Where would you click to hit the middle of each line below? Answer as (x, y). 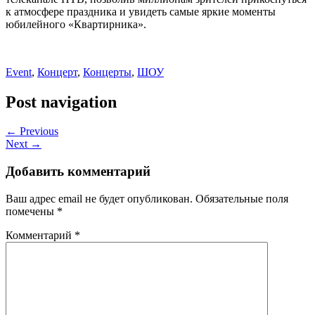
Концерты (107, 72)
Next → (24, 144)
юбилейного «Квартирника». (76, 24)
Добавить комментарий (78, 172)
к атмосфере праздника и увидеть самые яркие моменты (141, 11)
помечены (31, 211)
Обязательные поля (242, 198)
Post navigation (61, 102)
